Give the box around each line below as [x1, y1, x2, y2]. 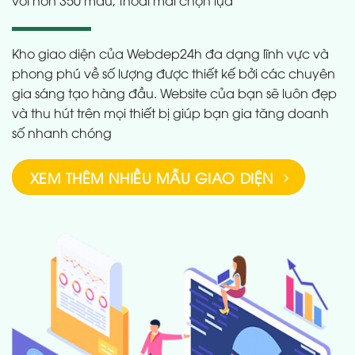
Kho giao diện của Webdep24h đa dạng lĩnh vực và [12, 44, 329, 62]
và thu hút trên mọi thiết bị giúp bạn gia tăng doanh [12, 103, 329, 121]
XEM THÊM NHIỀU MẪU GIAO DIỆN [29, 166, 273, 187]
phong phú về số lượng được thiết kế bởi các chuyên [12, 63, 335, 82]
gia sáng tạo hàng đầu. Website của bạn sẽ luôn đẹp [12, 83, 337, 101]
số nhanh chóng [12, 123, 112, 141]
